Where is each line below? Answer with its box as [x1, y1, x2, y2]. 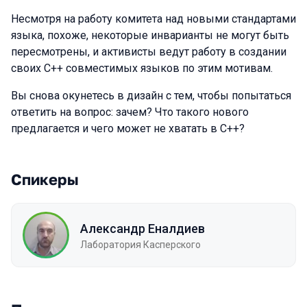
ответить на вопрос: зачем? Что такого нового [11, 106, 249, 119]
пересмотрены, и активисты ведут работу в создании [11, 45, 286, 58]
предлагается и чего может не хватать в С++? [11, 122, 245, 135]
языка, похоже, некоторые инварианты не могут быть [11, 29, 289, 42]
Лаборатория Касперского [80, 238, 201, 250]
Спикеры [11, 170, 79, 188]
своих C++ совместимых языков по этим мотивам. [11, 62, 273, 75]
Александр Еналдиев [80, 221, 205, 236]
